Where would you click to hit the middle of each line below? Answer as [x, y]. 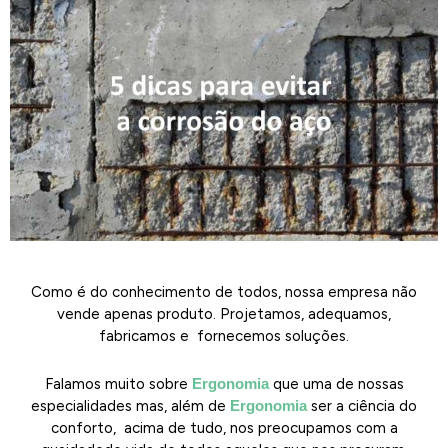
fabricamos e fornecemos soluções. [224, 335]
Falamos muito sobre [118, 383]
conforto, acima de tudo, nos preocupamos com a [224, 427]
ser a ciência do [362, 405]
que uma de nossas [338, 383]
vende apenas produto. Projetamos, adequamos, [224, 313]
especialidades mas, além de [130, 405]
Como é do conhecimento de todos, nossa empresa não [224, 291]
